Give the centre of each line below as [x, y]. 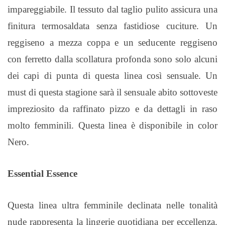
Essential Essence [42, 174]
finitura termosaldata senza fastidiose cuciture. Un [113, 26]
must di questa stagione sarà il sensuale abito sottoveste [113, 92]
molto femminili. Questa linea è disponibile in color [113, 125]
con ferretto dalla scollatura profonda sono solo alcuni [113, 59]
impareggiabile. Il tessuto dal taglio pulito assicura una [113, 9]
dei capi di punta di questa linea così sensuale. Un [113, 76]
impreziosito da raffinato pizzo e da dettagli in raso [113, 109]
